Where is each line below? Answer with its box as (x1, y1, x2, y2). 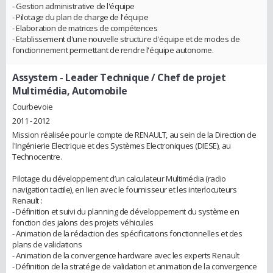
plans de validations (12, 239, 82, 250)
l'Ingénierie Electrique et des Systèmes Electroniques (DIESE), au (12, 140, 231, 152)
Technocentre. (12, 151, 62, 163)
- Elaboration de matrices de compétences (12, 23, 158, 34)
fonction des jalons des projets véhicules (12, 217, 154, 229)
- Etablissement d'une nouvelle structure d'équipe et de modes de (12, 34, 240, 45)
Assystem (12, 71, 58, 85)
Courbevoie (12, 101, 53, 113)
